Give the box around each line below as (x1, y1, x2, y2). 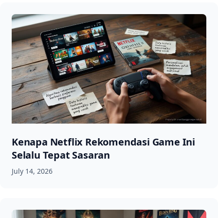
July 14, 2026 (12, 166, 53, 176)
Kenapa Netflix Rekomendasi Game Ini (12, 135, 195, 149)
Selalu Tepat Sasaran (12, 148, 110, 162)
